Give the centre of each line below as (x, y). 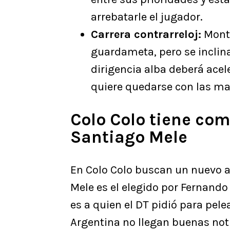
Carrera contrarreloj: (146, 35)
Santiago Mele (129, 137)
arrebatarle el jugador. (147, 17)
